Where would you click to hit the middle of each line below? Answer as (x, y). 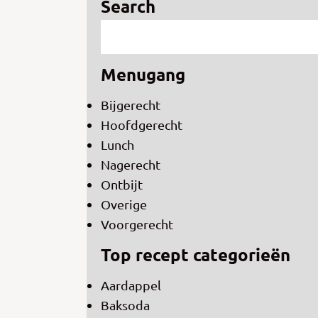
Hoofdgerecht (142, 125)
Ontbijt (122, 185)
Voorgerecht (137, 224)
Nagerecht (131, 165)
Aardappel (131, 285)
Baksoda (125, 305)
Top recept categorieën (196, 255)
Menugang (143, 75)
